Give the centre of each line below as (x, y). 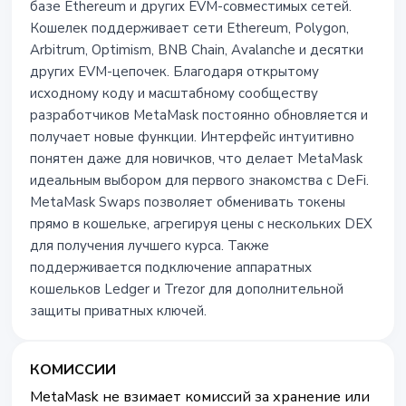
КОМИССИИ (73, 370)
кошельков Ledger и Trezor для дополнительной (187, 289)
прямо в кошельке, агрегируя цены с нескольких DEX (201, 224)
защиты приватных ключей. (118, 311)
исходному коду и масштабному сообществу (174, 93)
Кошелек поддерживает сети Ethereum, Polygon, (189, 28)
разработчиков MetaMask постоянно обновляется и (199, 115)
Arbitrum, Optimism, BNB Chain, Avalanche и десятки (197, 50)
